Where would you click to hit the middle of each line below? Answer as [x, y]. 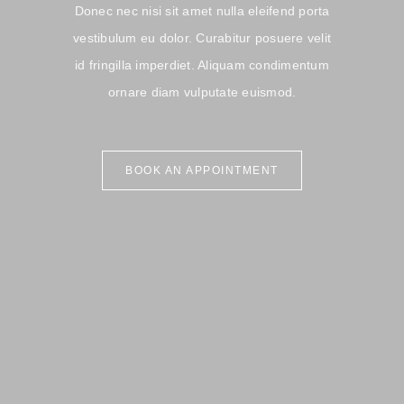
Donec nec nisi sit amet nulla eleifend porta [202, 11]
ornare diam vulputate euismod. [202, 92]
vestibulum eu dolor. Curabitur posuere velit [202, 38]
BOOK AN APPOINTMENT [202, 170]
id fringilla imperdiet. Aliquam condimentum [202, 65]
